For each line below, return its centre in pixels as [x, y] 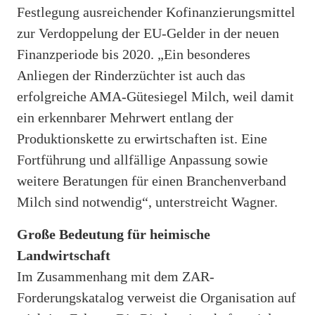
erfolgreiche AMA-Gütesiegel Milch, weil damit [155, 96]
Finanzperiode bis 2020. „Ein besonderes [134, 54]
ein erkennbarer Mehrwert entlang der [125, 117]
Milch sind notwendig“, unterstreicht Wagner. [147, 201]
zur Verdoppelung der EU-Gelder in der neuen [148, 33]
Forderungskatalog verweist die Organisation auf [156, 297]
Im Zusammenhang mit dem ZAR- [116, 276]
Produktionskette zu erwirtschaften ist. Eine [142, 138]
